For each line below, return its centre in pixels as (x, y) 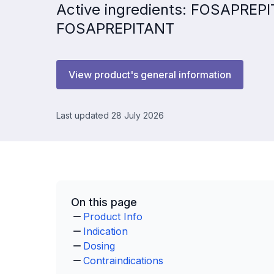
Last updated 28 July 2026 (110, 115)
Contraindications (123, 261)
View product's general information (150, 75)
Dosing (99, 246)
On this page (104, 202)
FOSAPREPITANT (115, 28)
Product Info (113, 217)
